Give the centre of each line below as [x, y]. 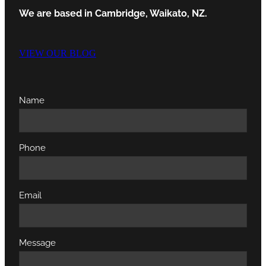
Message [37, 242]
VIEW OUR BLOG [58, 53]
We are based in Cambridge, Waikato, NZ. [113, 13]
